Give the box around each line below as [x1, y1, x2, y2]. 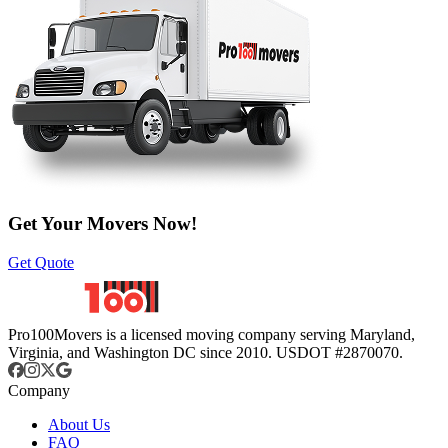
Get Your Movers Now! [8, 213, 197, 235]
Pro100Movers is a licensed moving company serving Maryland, [8, 326, 415, 344]
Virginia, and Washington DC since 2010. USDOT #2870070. [8, 344, 403, 362]
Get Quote [8, 254, 74, 272]
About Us [48, 416, 110, 434]
